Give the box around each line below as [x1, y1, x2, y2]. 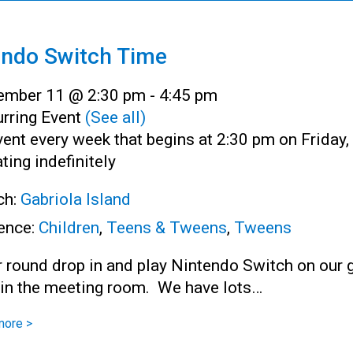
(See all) [85, 107, 146, 127]
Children [39, 217, 99, 237]
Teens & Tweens [106, 217, 227, 237]
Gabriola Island [20, 189, 131, 209]
